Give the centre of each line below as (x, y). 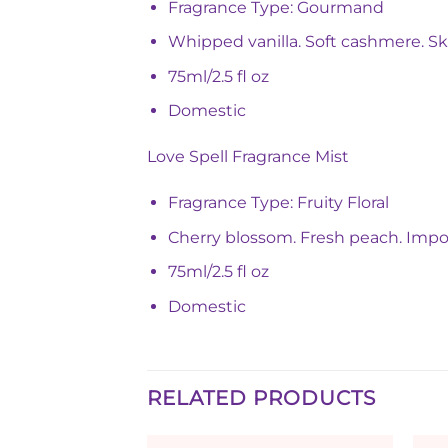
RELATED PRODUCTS (261, 397)
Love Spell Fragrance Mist (248, 157)
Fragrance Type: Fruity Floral (278, 202)
